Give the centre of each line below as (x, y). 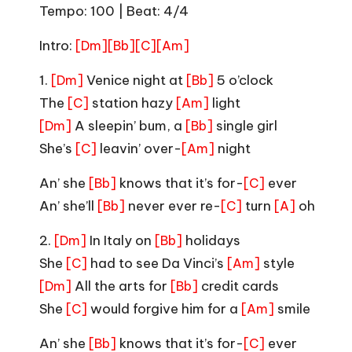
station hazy (132, 103)
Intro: (57, 45)
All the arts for (121, 286)
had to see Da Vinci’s (157, 263)
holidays (211, 240)
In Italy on (121, 240)
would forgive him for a (164, 308)
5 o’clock (244, 80)
